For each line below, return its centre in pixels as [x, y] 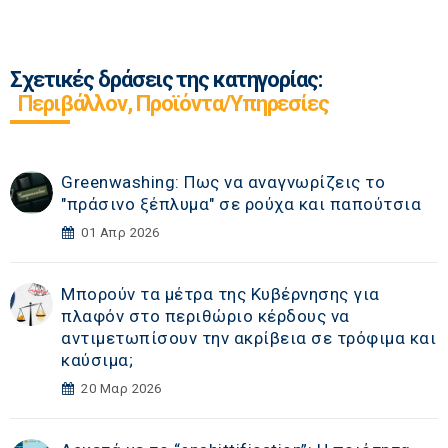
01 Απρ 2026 [120, 233]
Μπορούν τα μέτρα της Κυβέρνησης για [220, 294]
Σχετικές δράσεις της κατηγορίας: [166, 80]
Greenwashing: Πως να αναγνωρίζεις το [223, 182]
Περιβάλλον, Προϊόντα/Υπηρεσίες [173, 104]
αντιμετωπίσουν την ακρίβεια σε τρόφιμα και [249, 338]
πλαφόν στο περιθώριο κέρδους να [205, 316]
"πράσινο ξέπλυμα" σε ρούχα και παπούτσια [241, 204]
